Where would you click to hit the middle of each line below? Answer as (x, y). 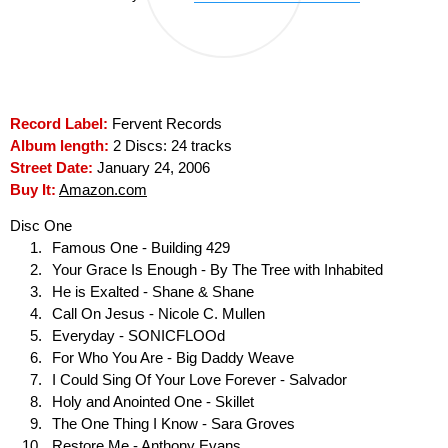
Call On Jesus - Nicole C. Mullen (158, 314)
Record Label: (59, 123)
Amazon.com (103, 189)
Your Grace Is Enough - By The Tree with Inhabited (217, 270)
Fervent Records (165, 123)
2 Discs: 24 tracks (170, 145)
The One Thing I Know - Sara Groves (173, 424)
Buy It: (33, 189)
